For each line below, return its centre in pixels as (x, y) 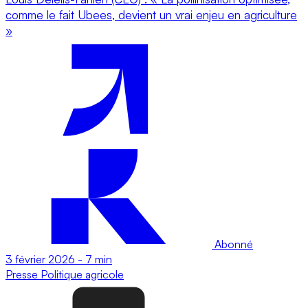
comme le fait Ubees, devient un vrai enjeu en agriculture (151, 14)
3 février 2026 (40, 259)
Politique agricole (82, 274)
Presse (23, 274)
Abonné (232, 244)
